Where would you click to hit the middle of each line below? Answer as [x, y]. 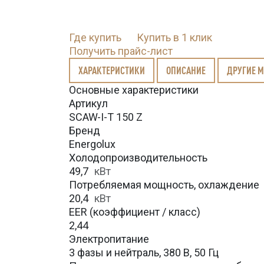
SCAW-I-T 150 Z [106, 117]
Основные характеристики [134, 90]
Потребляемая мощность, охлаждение [164, 185]
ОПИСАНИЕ [186, 70]
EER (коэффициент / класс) [135, 212]
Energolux [92, 144]
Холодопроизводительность [138, 158]
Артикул [88, 103]
